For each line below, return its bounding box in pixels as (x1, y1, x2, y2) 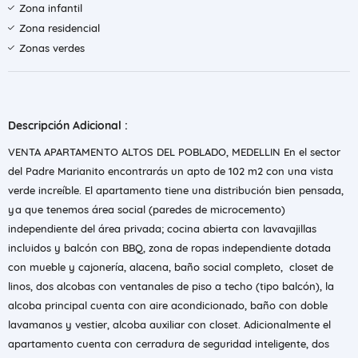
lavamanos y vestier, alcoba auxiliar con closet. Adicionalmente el (8, 318, 331, 331)
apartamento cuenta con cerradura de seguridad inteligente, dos (8, 337, 329, 350)
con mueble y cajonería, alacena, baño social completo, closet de (8, 261, 333, 273)
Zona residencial (19, 22, 100, 34)
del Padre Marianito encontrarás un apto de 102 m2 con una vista (8, 165, 333, 177)
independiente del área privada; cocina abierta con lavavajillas (8, 222, 316, 235)
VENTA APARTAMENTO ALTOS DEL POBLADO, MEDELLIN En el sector (8, 145, 340, 158)
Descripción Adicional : (8, 118, 128, 133)
